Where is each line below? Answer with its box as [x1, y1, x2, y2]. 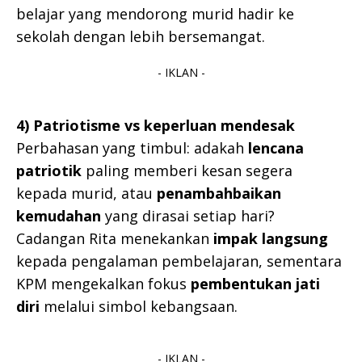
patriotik [16, 161, 82, 181]
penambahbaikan [157, 183, 281, 204]
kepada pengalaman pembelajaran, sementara [16, 251, 342, 271]
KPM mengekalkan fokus [16, 274, 191, 294]
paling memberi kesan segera [82, 161, 293, 181]
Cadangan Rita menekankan [16, 229, 213, 249]
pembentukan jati [191, 274, 320, 294]
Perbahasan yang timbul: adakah [16, 138, 248, 158]
